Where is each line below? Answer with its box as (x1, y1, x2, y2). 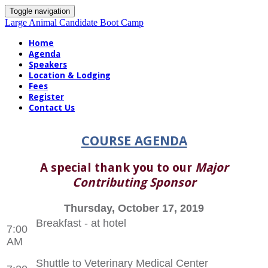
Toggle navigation (10, 7, 70, 16)
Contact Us (29, 103, 75, 112)
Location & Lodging (29, 71, 111, 80)
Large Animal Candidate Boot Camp (5, 17, 144, 28)
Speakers (29, 60, 67, 69)
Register (29, 92, 64, 102)
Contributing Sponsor (72, 175, 196, 190)
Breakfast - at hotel (36, 217, 126, 229)
